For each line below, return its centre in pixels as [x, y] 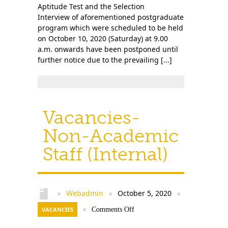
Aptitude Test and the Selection [91, 6]
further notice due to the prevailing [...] [105, 60]
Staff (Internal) [105, 154]
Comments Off [113, 209]
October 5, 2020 [145, 193]
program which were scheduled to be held [110, 28]
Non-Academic [111, 136]
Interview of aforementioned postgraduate [111, 17]
